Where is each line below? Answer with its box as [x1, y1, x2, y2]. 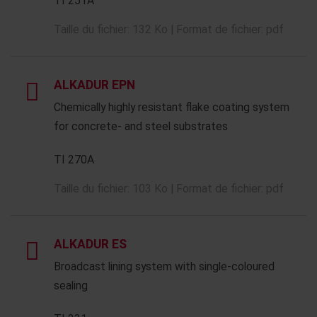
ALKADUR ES [54, 237, 127, 251]
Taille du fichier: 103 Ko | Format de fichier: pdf [54, 182, 284, 195]
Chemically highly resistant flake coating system [54, 100, 289, 114]
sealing [54, 279, 88, 292]
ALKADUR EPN [54, 78, 135, 92]
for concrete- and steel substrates [54, 120, 228, 133]
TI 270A [54, 153, 94, 166]
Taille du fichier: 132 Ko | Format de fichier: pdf [54, 23, 284, 36]
